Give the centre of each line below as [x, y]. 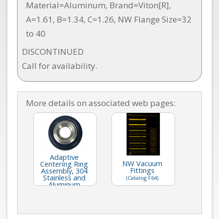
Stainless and [64, 178]
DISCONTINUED [53, 52]
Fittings [142, 170]
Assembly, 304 [64, 171]
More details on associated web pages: [101, 103]
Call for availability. [59, 66]
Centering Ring [64, 164]
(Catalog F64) [142, 178]
